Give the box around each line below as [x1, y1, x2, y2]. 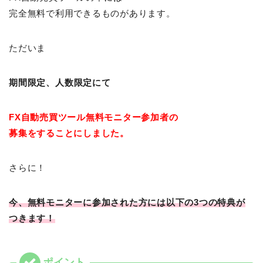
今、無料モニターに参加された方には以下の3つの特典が [9, 197, 245, 207]
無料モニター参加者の [85, 112, 178, 122]
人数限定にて [55, 77, 111, 87]
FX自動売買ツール [9, 112, 86, 122]
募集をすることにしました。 [9, 127, 129, 138]
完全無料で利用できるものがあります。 [9, 8, 176, 18]
